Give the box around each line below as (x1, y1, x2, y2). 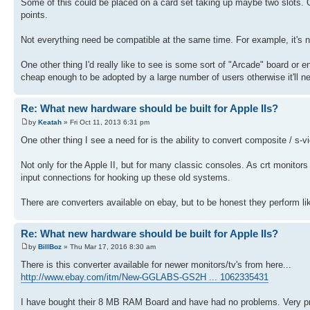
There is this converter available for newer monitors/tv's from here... (21, 259, 291, 271)
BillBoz (38, 243, 62, 251)
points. (21, 10, 48, 21)
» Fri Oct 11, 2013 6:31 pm (62, 118, 149, 126)
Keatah (38, 118, 62, 126)
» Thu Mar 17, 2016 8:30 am (62, 243, 156, 251)
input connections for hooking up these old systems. (21, 172, 230, 183)
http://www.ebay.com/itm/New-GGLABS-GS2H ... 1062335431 (21, 272, 268, 283)
